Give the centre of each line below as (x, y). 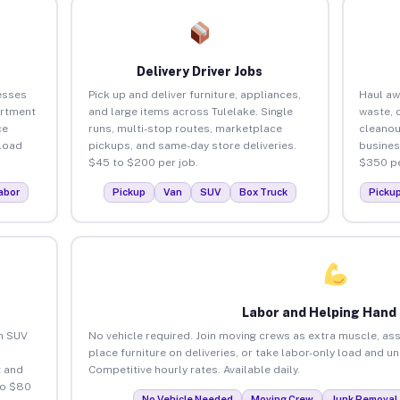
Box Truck (263, 192)
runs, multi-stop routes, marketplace (185, 128)
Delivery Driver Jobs (200, 71)
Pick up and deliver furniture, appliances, (194, 94)
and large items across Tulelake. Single (190, 111)
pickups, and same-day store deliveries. (192, 145)
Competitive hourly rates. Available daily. (194, 369)
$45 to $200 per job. (143, 162)
